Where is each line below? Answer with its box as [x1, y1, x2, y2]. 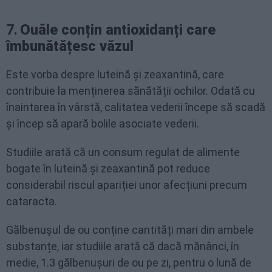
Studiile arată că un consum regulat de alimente [6, 146, 240, 158]
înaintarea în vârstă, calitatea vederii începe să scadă [6, 101, 265, 114]
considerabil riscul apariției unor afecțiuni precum [6, 178, 247, 191]
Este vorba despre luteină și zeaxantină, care [6, 68, 224, 81]
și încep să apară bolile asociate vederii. [6, 117, 199, 130]
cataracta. [6, 195, 59, 208]
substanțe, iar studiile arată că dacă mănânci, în [6, 240, 239, 253]
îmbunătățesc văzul [6, 38, 134, 55]
